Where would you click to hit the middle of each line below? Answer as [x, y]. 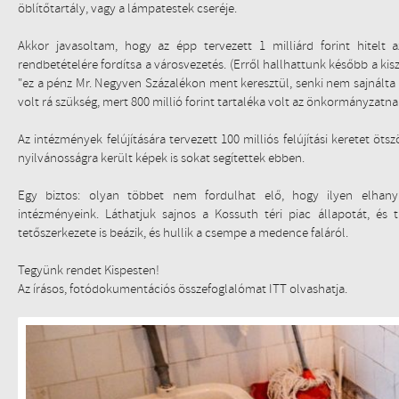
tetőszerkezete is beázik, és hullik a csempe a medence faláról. [183, 233]
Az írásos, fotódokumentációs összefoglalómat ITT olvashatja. [183, 289]
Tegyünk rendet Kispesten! [89, 270]
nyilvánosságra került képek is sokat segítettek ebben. [161, 158]
